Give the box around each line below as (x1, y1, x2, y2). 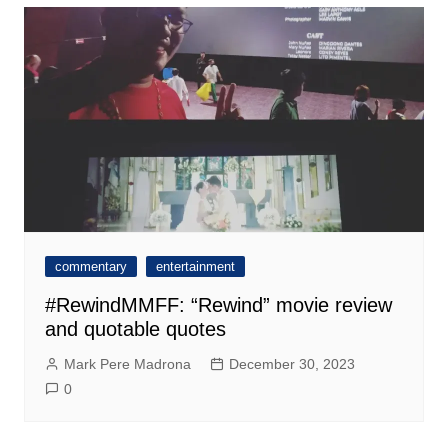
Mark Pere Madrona (63, 356, 191, 373)
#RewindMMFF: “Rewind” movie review (44, 294, 392, 317)
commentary (54, 259, 127, 275)
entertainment (155, 259, 235, 275)
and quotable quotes (44, 318, 226, 341)
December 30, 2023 (228, 356, 355, 373)
